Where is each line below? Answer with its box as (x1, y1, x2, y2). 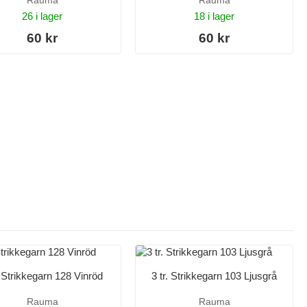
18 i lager (194, 10, 234, 22)
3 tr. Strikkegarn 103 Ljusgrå (151, 269, 277, 282)
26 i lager (22, 10, 62, 22)
